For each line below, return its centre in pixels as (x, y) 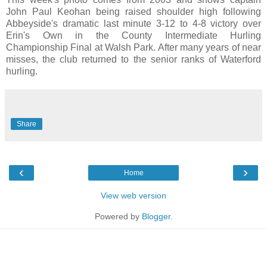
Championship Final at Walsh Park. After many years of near (133, 47)
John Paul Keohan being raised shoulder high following (133, 11)
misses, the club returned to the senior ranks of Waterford (133, 59)
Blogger (156, 216)
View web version (133, 195)
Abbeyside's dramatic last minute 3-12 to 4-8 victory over (133, 23)
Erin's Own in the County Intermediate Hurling (133, 35)
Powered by (118, 216)
